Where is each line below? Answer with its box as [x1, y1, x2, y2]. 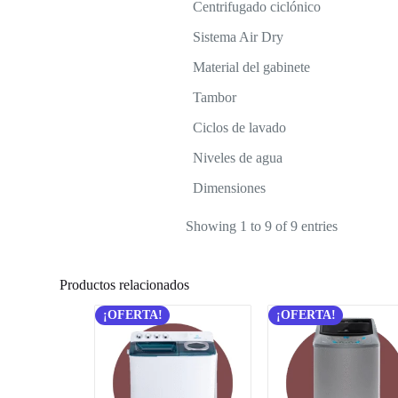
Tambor [192, 89, 236, 105]
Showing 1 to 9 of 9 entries [185, 218, 338, 234]
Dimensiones [192, 179, 266, 195]
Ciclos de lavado [192, 119, 286, 135]
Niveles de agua [192, 149, 283, 165]
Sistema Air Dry [192, 28, 283, 44]
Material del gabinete [192, 59, 310, 75]
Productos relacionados [60, 276, 190, 292]
